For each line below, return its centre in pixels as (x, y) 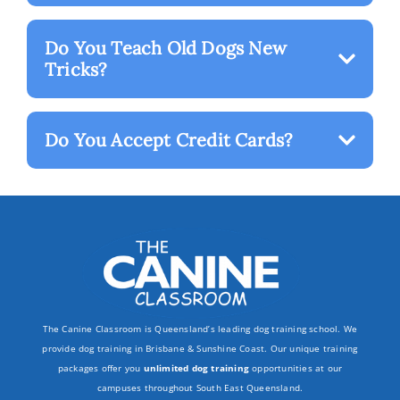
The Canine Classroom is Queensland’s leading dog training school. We (200, 329)
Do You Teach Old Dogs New (166, 48)
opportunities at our (296, 368)
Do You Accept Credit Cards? (169, 140)
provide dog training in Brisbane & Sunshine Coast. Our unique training (200, 349)
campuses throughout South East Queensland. (200, 388)
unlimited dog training (196, 368)
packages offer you (100, 368)
